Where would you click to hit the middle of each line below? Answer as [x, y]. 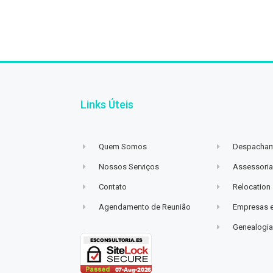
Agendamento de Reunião [145, 207]
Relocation [252, 186]
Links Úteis [107, 104]
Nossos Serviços [129, 166]
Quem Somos [123, 146]
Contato [113, 186]
